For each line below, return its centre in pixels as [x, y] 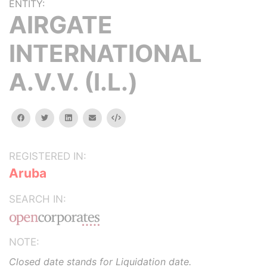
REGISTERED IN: [48, 156]
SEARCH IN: [38, 199]
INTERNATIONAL [105, 53]
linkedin [85, 117]
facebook [41, 117]
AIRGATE [61, 25]
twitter [60, 117]
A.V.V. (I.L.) [73, 82]
